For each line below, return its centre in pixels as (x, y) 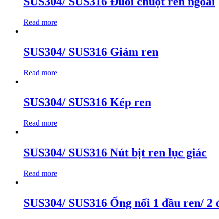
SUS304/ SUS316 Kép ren (87, 102)
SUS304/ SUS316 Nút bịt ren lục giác (115, 152)
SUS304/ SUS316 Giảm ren (91, 52)
